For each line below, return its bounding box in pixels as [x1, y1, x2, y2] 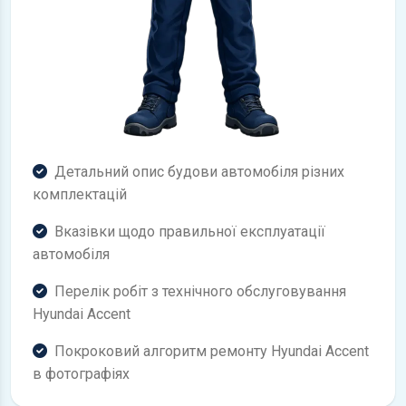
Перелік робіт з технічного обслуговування [54, 283, 346, 301]
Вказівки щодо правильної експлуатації [54, 223, 325, 241]
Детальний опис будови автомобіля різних [54, 163, 344, 181]
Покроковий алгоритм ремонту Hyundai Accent [54, 343, 369, 361]
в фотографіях [33, 365, 130, 383]
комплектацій [33, 186, 127, 204]
